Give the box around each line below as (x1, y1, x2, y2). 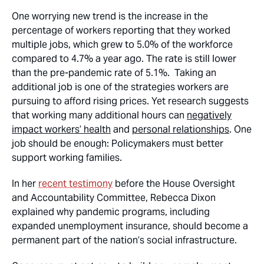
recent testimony (38, 177, 113, 190)
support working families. (12, 151, 122, 164)
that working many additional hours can (12, 109, 187, 121)
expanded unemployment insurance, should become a (12, 220, 248, 232)
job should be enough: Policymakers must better (12, 137, 223, 150)
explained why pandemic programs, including (12, 206, 210, 218)
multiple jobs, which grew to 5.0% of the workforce (12, 38, 233, 51)
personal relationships (132, 123, 229, 136)
